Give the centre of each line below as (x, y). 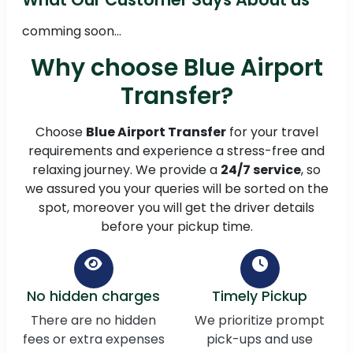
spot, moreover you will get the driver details (176, 208)
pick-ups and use (260, 340)
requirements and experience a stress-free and (176, 151)
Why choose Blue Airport (176, 68)
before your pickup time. (176, 227)
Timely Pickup (260, 297)
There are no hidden (93, 321)
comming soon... (72, 32)
